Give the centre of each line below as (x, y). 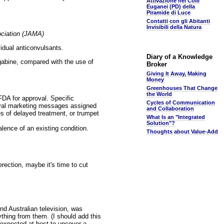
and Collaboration (170, 108)
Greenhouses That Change (182, 88)
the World (159, 94)
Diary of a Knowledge (179, 57)
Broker (157, 64)
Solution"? (161, 123)
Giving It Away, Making (176, 73)
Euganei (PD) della (171, 6)
